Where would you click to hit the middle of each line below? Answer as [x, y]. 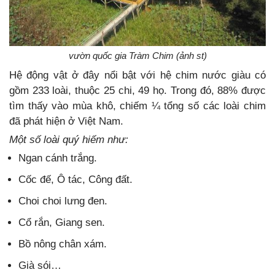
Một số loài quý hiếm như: [69, 139]
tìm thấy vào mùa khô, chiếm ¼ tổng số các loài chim [137, 106]
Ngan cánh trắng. [58, 158]
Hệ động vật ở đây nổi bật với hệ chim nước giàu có [137, 75]
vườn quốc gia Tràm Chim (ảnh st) [137, 55]
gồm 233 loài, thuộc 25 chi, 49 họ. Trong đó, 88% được [137, 90]
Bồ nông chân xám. [63, 244]
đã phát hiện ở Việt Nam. [66, 121]
